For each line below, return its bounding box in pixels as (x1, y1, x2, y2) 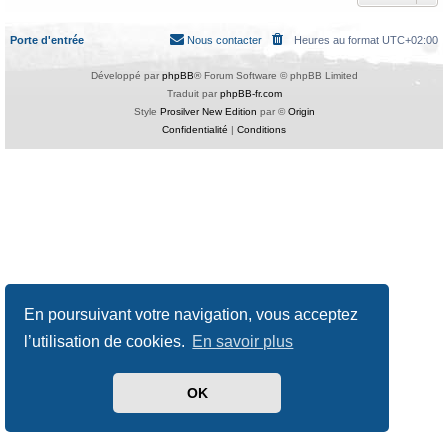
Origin (287, 105, 315, 117)
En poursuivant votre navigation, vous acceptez (24, 305, 359, 323)
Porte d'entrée (10, 33, 84, 46)
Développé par (90, 69, 162, 81)
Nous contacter (187, 33, 262, 46)
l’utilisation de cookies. (24, 333, 190, 351)
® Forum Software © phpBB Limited (193, 69, 358, 81)
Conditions (237, 123, 286, 135)
